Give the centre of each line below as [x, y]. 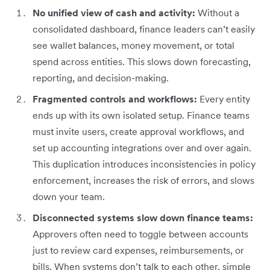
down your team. [69, 196]
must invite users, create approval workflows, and [138, 131]
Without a [217, 12]
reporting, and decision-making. [101, 77]
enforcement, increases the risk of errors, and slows [143, 180]
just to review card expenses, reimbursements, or [138, 250]
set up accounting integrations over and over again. [142, 147]
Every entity [224, 99]
